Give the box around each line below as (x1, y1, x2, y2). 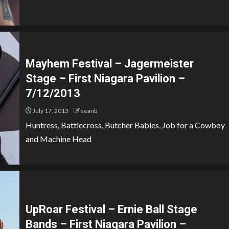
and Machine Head (26, 133, 91, 144)
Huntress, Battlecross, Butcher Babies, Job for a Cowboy (26, 120, 225, 130)
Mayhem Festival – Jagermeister (26, 57, 194, 70)
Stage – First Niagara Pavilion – (26, 72, 185, 85)
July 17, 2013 (32, 106, 68, 114)
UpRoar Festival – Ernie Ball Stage (26, 203, 197, 216)
